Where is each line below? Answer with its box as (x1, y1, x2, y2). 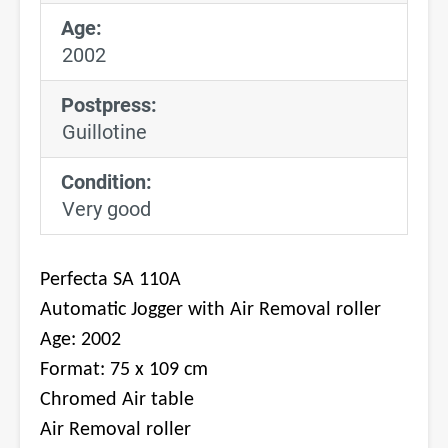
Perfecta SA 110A (40, 269, 181, 290)
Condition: (61, 169, 152, 194)
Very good (62, 196, 151, 221)
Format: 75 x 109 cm (40, 359, 208, 380)
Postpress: (61, 92, 157, 117)
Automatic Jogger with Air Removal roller (40, 299, 381, 320)
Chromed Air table (40, 389, 194, 410)
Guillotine (62, 119, 147, 144)
